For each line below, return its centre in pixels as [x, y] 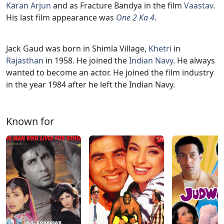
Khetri [160, 48]
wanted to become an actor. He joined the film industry [110, 72]
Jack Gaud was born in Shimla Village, [77, 48]
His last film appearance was [61, 17]
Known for [30, 121]
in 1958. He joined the [86, 60]
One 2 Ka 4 [135, 17]
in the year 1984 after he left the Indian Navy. [90, 84]
